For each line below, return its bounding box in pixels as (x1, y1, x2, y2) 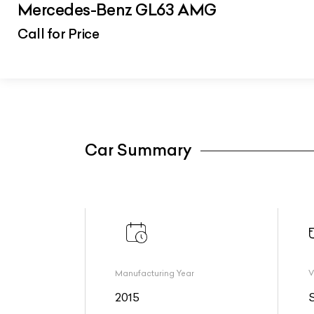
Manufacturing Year (115, 268, 195, 279)
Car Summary (84, 140, 192, 161)
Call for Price (18, 25, 100, 42)
